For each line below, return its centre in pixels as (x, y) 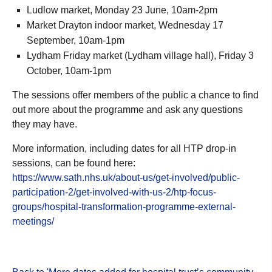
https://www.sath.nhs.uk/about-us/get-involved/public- (126, 177)
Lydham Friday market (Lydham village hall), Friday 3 (140, 55)
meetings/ (33, 221)
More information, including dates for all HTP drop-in (124, 148)
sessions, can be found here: (74, 163)
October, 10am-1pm (69, 70)
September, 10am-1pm (76, 40)
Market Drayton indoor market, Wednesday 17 (125, 25)
